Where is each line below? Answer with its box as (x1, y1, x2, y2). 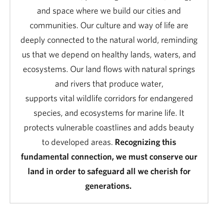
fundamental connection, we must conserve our (20, 151, 198, 162)
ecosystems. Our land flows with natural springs (23, 63, 195, 74)
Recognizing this (115, 136, 176, 147)
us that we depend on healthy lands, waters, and (22, 49, 196, 59)
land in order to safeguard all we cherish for (27, 165, 191, 176)
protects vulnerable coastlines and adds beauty (24, 122, 194, 132)
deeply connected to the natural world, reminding (20, 34, 198, 45)
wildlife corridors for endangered (76, 92, 193, 103)
